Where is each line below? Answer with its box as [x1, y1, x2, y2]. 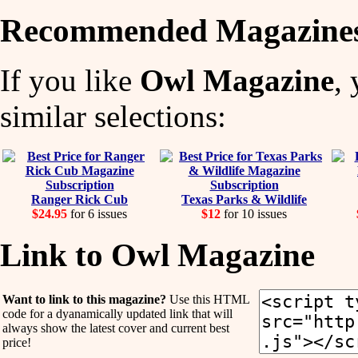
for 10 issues [221, 206, 287, 221]
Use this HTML [166, 292, 249, 306]
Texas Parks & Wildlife [181, 192, 307, 206]
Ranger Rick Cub [31, 192, 128, 206]
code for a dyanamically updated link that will [2, 306, 233, 320]
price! [2, 335, 31, 349]
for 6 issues [67, 206, 127, 221]
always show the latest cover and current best [2, 320, 229, 335]
